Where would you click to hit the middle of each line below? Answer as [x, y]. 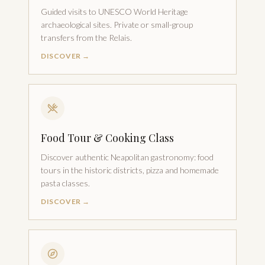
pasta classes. [65, 183]
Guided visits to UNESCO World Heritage [114, 12]
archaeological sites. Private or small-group [117, 25]
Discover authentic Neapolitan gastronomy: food [127, 157]
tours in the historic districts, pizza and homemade [130, 170]
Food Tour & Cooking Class [107, 138]
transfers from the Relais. [86, 38]
